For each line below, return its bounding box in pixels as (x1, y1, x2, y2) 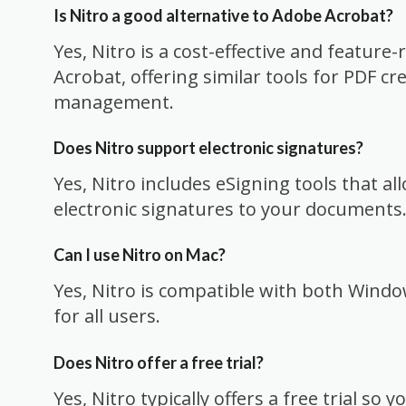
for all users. (53, 304, 160, 329)
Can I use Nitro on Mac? (53, 245, 226, 266)
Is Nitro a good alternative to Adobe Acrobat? (53, 5, 393, 25)
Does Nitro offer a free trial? (53, 352, 264, 372)
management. (53, 89, 174, 114)
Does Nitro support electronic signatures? (53, 137, 363, 158)
